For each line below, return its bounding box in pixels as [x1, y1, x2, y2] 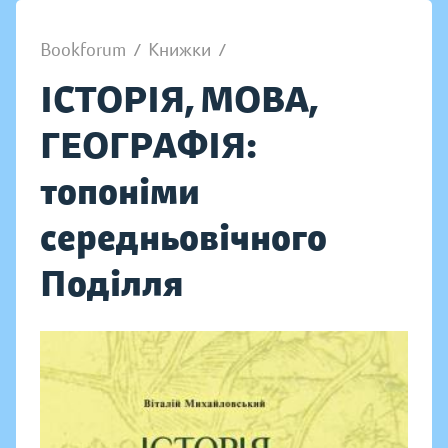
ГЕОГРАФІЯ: [40, 123, 257, 168]
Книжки [148, 39, 211, 61]
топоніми [40, 169, 200, 214]
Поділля [40, 261, 183, 306]
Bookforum [40, 39, 126, 61]
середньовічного [40, 215, 327, 260]
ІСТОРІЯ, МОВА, [40, 77, 317, 122]
